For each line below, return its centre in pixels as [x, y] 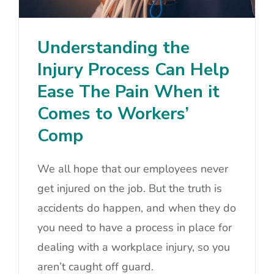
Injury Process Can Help [133, 70]
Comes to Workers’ [113, 114]
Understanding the [113, 48]
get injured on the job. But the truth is [130, 189]
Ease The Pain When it [128, 92]
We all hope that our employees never [133, 169]
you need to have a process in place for [135, 228]
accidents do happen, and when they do [137, 208]
